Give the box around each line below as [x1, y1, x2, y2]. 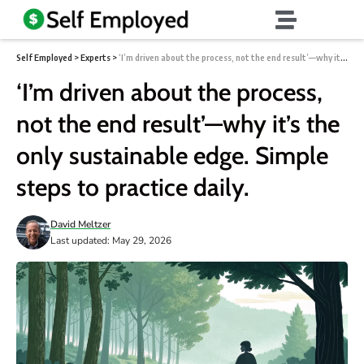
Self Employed [16, 51, 72, 63]
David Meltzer [50, 217, 110, 231]
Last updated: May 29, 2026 [50, 233, 171, 247]
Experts [80, 51, 110, 63]
